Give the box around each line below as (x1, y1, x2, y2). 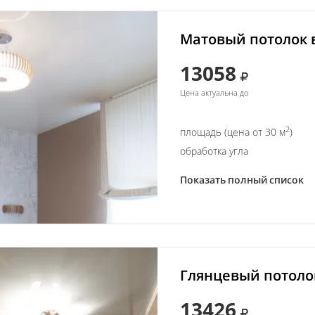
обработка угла (180, 144, 248, 157)
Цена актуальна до (180, 87, 248, 98)
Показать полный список (180, 173, 304, 186)
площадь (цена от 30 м (180, 125, 285, 139)
